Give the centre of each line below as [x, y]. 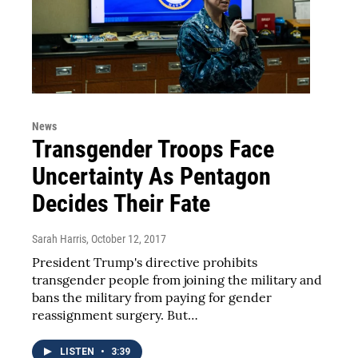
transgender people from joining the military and [177, 279]
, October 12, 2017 [126, 239]
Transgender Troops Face [153, 149]
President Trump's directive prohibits [145, 262]
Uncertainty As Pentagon [151, 176]
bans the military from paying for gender [152, 297]
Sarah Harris [59, 239]
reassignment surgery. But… [115, 314]
